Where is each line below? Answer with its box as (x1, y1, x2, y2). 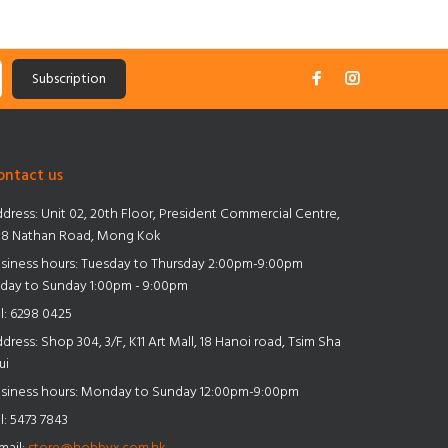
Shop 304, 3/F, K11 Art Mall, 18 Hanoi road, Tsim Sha (37, 331, 341, 354)
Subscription (32, 68, 106, 91)
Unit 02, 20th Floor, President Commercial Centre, (37, 203, 340, 226)
